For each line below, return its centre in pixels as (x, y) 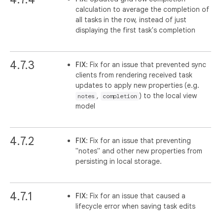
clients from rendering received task (134, 75)
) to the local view (168, 96)
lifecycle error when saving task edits (136, 206)
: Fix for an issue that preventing (139, 141)
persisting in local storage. (119, 161)
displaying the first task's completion (136, 30)
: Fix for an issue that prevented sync (146, 65)
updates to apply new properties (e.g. (138, 85)
